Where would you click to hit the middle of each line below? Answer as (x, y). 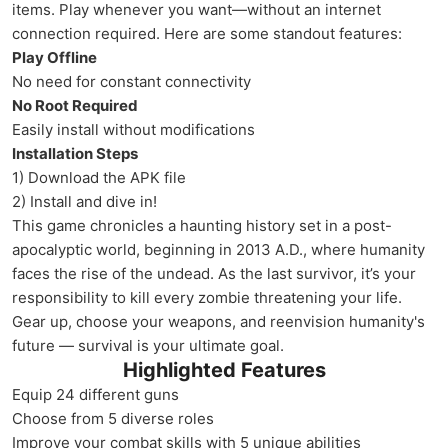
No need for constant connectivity (131, 81)
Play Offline (54, 57)
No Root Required (75, 105)
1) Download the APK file (99, 177)
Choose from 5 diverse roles (113, 418)
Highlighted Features (224, 370)
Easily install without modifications (133, 129)
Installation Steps (75, 153)
